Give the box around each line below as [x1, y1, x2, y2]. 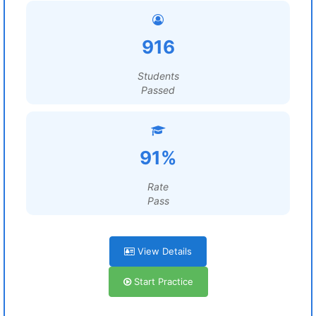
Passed [141, 84, 175, 96]
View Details [135, 245, 192, 257]
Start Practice [130, 276, 193, 287]
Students [137, 70, 179, 82]
